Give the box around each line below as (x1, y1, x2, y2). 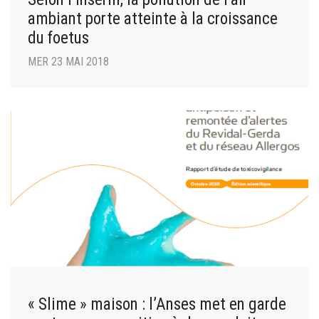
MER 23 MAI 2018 (28, 55, 109, 69)
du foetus (28, 28, 89, 48)
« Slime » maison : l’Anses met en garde (28, 293, 286, 314)
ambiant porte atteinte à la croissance (28, 9, 278, 29)
